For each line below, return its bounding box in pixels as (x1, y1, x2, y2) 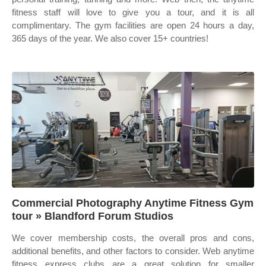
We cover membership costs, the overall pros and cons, (12, 233, 254, 243)
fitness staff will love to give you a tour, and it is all (12, 7, 254, 17)
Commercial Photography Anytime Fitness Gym (12, 197, 254, 209)
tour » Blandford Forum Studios (12, 210, 173, 222)
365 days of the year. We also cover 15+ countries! (12, 33, 208, 43)
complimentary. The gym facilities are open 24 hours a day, (12, 20, 254, 30)
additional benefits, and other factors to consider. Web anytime (12, 246, 254, 256)
